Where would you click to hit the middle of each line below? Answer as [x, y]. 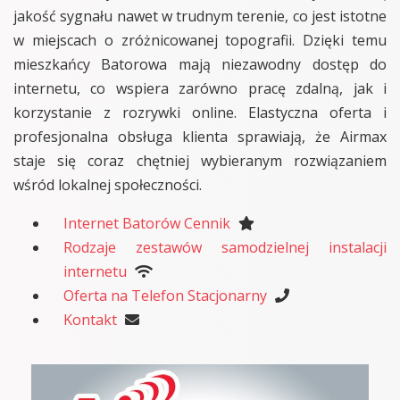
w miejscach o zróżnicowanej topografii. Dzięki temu [200, 40]
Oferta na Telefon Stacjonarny [165, 295]
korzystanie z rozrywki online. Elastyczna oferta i [200, 112]
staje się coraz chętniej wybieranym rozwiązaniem [200, 160]
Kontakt [90, 319]
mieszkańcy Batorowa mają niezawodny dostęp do [200, 64]
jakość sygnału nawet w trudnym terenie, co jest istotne [200, 16]
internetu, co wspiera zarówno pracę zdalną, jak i [200, 88]
